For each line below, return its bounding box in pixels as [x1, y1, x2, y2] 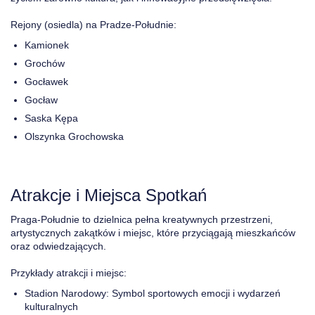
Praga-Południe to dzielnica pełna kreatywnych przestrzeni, [11, 214, 273, 225]
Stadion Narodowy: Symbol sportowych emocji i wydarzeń [25, 288, 281, 299]
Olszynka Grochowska [25, 131, 124, 142]
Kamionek [25, 39, 69, 51]
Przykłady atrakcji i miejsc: [11, 267, 127, 278]
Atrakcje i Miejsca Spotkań [11, 186, 207, 205]
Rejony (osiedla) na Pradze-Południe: [11, 19, 176, 30]
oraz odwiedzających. [11, 240, 106, 252]
